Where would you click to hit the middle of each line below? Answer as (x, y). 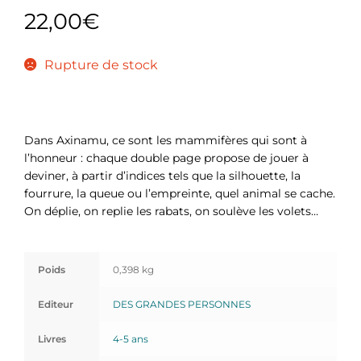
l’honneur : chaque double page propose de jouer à (166, 158)
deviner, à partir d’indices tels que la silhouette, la (162, 175)
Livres (52, 338)
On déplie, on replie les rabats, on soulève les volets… (171, 211)
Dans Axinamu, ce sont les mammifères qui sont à (166, 140)
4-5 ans (130, 338)
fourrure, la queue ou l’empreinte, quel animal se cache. (180, 193)
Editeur (55, 304)
